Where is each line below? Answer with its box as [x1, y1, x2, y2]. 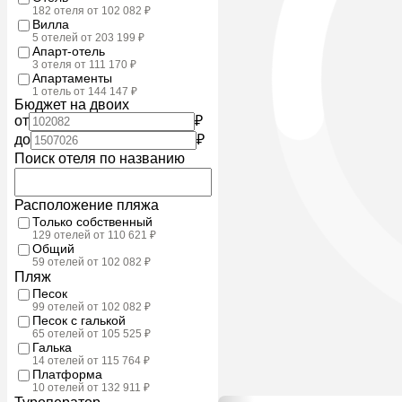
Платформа [32, 366, 102, 381]
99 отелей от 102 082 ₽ [32, 300, 151, 313]
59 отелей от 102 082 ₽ [32, 255, 151, 268]
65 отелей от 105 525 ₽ [32, 327, 151, 340]
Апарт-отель [32, 43, 105, 58]
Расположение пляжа [14, 197, 159, 213]
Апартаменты [32, 70, 112, 85]
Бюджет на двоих [14, 96, 129, 112]
